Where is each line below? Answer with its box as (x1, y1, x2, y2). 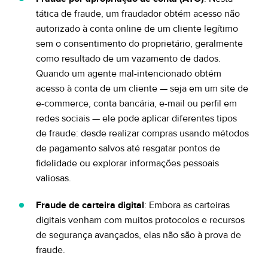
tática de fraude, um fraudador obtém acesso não (36, 8, 240, 20)
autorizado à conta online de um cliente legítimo (36, 23, 238, 35)
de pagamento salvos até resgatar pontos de (36, 142, 220, 154)
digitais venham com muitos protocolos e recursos (36, 214, 245, 226)
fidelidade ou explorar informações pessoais (36, 157, 219, 169)
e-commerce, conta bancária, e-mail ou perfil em (36, 98, 237, 109)
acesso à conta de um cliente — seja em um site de (36, 83, 248, 95)
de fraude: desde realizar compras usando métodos (36, 127, 249, 139)
